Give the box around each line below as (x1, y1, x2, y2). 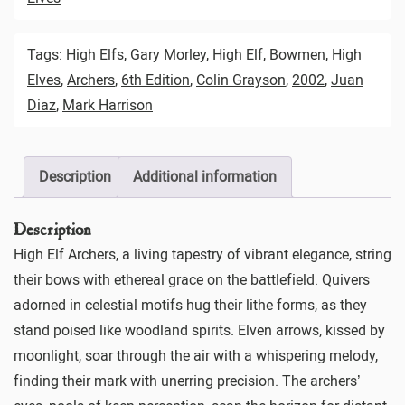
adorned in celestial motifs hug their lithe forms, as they (14, 297, 367, 315)
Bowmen (269, 45, 325, 63)
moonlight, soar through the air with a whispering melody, (14, 347, 378, 365)
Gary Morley (130, 45, 206, 63)
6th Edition (121, 71, 190, 89)
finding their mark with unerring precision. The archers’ (14, 372, 361, 391)
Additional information (133, 167, 277, 185)
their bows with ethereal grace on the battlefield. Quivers (14, 271, 370, 289)
